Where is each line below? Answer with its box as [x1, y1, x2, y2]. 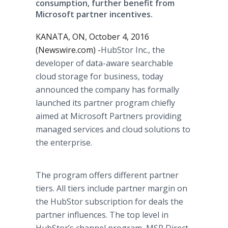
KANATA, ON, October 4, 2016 [36, 31, 149, 42]
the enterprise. [36, 137, 92, 148]
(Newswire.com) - [36, 44, 101, 55]
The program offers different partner [36, 169, 179, 181]
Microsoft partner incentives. [36, 9, 153, 20]
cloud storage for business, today [36, 71, 163, 82]
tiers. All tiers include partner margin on [36, 183, 187, 194]
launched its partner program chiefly [36, 97, 175, 108]
